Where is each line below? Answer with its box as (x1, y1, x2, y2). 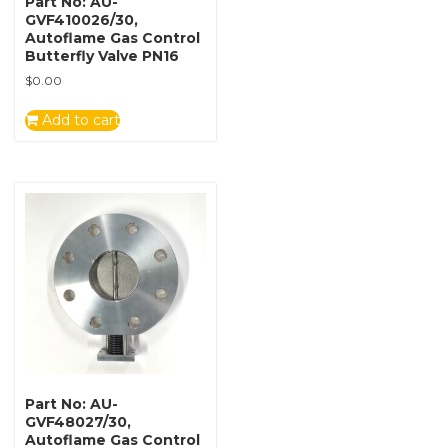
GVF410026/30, (25, 11, 138, 30)
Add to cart (38, 111, 120, 130)
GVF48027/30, (25, 412, 131, 431)
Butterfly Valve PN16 (25, 47, 179, 66)
